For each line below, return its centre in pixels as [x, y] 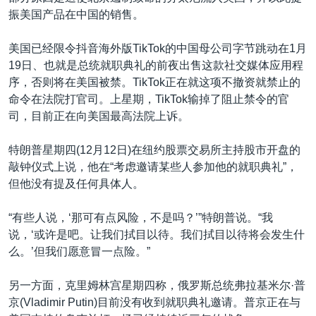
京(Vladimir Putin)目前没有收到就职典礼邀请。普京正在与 [154, 302]
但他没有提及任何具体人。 [76, 183]
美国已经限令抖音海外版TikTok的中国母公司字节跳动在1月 [158, 48]
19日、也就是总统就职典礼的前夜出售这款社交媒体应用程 [156, 65]
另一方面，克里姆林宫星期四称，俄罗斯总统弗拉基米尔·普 [157, 285]
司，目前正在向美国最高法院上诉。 [99, 116]
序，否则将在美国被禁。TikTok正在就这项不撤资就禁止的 [154, 82]
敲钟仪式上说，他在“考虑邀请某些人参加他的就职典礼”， [153, 166]
